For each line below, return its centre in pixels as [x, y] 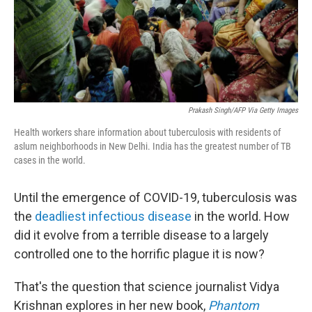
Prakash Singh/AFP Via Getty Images [243, 111]
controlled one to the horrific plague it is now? [139, 254]
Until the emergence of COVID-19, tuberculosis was [156, 198]
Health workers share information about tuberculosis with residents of [147, 133]
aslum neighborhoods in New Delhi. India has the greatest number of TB [153, 147]
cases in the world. [50, 161]
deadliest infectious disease [113, 217]
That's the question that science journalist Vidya [147, 287]
